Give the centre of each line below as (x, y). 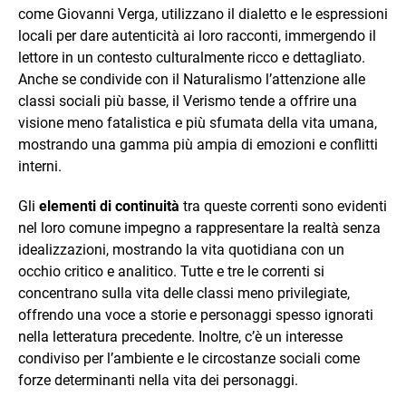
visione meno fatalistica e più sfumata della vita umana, (198, 123)
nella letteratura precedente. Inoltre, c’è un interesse (180, 337)
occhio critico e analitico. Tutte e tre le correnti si (171, 271)
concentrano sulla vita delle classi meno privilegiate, (184, 293)
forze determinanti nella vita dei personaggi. (158, 380)
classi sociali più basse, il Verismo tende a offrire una (188, 101)
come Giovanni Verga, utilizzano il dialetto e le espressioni (203, 14)
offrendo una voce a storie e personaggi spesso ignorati (196, 315)
